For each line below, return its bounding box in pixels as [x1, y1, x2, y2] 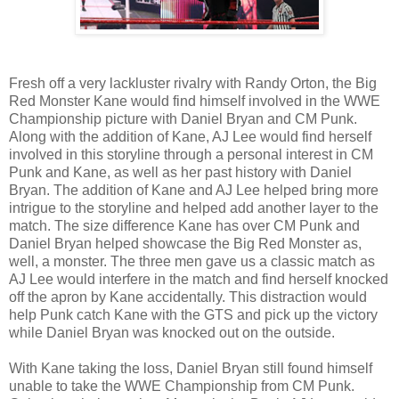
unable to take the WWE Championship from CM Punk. [9, 378, 354, 394]
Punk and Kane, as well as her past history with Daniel [9, 164, 352, 180]
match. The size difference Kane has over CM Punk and [9, 217, 360, 233]
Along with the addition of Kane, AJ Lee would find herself [9, 128, 371, 144]
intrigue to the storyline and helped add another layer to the [9, 199, 379, 216]
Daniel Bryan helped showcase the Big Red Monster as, [9, 235, 362, 251]
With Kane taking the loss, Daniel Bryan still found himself [9, 360, 372, 376]
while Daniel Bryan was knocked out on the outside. [9, 324, 335, 340]
